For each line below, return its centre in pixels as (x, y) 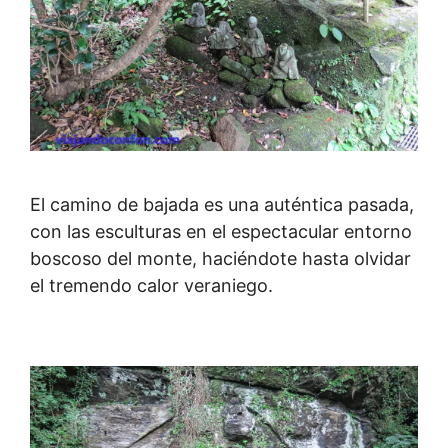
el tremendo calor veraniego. (151, 285)
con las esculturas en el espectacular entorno (221, 231)
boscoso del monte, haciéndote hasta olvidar (220, 258)
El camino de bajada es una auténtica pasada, (222, 204)
